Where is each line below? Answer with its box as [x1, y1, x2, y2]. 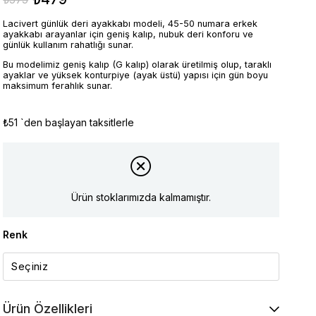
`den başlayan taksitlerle [20, 116, 135, 128]
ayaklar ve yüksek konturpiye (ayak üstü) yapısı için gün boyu [3, 69, 269, 80]
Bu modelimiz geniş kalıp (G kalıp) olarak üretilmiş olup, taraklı [3, 59, 272, 70]
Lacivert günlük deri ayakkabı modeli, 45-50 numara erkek [3, 18, 258, 29]
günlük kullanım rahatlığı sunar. [3, 39, 134, 50]
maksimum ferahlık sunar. [3, 80, 113, 91]
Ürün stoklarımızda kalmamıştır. [71, 191, 212, 204]
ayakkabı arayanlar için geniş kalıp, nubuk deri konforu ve [3, 29, 254, 39]
